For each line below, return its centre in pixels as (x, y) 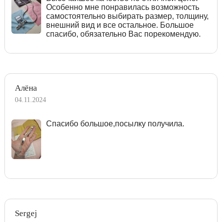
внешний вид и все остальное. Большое (120, 25)
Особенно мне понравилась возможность (122, 7)
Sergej (26, 213)
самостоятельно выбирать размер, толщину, (127, 16)
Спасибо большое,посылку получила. (115, 123)
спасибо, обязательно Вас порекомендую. (123, 34)
